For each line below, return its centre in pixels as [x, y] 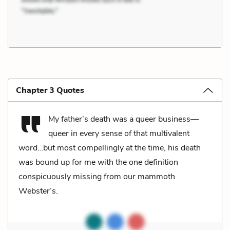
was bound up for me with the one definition [98, 162]
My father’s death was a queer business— [123, 119]
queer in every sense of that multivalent [119, 133]
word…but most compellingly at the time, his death [110, 148]
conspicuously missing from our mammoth [97, 176]
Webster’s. [38, 191]
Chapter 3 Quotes [50, 90]
